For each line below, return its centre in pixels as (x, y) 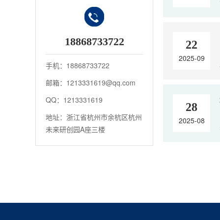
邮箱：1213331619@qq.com (91, 82)
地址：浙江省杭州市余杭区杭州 (94, 117)
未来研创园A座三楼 (75, 129)
